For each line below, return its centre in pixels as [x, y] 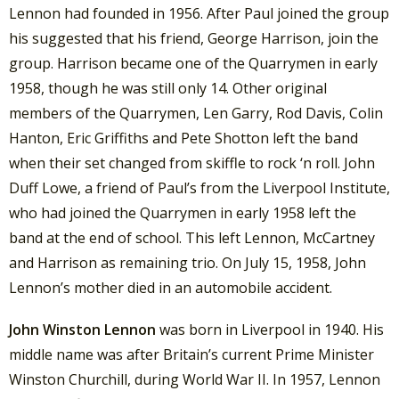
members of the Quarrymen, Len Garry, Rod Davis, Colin [196, 114]
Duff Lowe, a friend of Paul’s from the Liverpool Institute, [199, 188]
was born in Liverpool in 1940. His [270, 330]
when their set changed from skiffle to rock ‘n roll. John [192, 163]
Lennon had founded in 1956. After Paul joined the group [199, 14]
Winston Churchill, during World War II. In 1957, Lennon [195, 380]
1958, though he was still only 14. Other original [168, 89]
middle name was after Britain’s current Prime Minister [191, 355]
